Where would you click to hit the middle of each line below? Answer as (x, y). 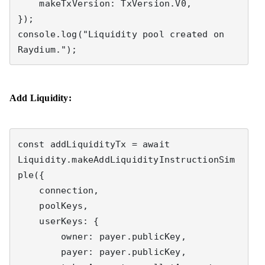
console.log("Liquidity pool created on (121, 34)
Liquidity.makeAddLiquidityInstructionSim (126, 159)
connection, (28, 190)
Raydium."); (47, 49)
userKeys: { (28, 221)
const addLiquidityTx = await (94, 144)
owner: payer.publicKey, (39, 236)
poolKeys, (28, 206)
